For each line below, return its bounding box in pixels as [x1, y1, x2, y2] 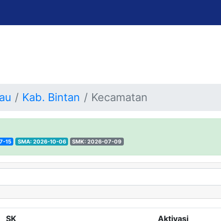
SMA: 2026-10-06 [17, 138, 66, 145]
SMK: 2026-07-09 [72, 138, 122, 145]
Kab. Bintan [22, 91, 80, 104]
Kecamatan [91, 91, 148, 104]
